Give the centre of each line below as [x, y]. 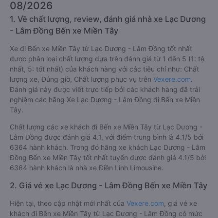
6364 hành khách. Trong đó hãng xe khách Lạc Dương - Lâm [108, 147]
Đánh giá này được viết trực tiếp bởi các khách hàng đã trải [105, 89]
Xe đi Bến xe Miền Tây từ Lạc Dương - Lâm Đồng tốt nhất [101, 48]
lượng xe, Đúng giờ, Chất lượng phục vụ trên [82, 79]
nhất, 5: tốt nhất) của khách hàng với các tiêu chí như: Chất [104, 69]
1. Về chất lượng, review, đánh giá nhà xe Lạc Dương [108, 19]
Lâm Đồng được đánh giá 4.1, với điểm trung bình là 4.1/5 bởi [107, 137]
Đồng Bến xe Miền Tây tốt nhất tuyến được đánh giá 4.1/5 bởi [108, 157]
